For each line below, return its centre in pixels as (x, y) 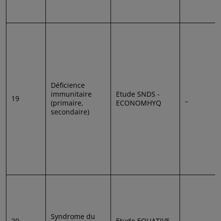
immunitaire (71, 94)
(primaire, (67, 103)
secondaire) (70, 111)
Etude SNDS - (138, 94)
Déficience (68, 85)
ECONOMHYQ (139, 103)
